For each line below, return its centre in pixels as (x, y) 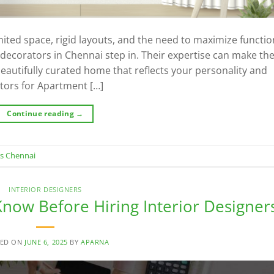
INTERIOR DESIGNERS (45, 190)
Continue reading (42, 113)
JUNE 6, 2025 (46, 242)
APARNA (95, 242)
